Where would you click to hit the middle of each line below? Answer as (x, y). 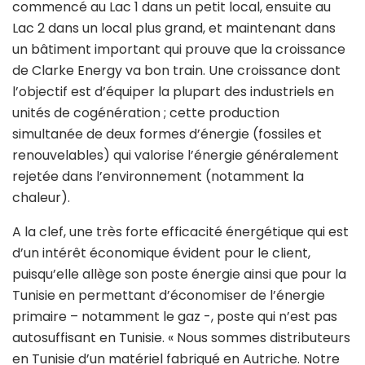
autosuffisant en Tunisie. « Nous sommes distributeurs (181, 338)
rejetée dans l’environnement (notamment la (158, 177)
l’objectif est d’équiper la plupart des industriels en (173, 92)
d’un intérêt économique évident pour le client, (161, 253)
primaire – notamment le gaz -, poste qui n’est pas (175, 317)
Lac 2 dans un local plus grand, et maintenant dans (174, 29)
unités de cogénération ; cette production (146, 113)
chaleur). (41, 198)
